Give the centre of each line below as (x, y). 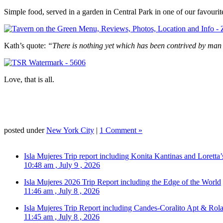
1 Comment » (121, 130)
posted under (25, 130)
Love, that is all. (29, 79)
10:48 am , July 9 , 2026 (62, 165)
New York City (70, 130)
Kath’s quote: (26, 45)
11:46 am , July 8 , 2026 (62, 191)
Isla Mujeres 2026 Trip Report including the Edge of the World (122, 182)
